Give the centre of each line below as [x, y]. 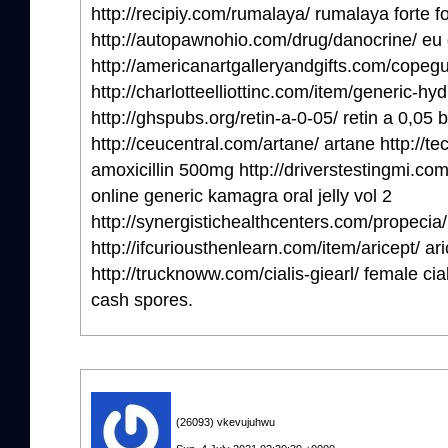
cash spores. [142, 299]
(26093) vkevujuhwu [225, 421]
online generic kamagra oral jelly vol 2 [241, 195]
